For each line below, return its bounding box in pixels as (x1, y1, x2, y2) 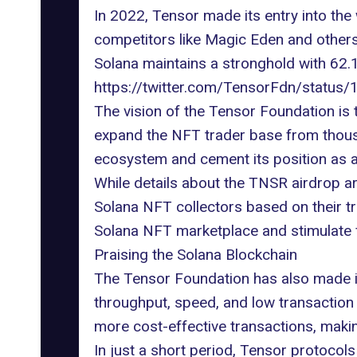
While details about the (93, 174, 249, 192)
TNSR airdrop (248, 174, 340, 192)
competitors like (93, 30, 205, 49)
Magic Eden (204, 30, 284, 49)
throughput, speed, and (93, 293, 252, 312)
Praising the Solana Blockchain (93, 245, 297, 264)
